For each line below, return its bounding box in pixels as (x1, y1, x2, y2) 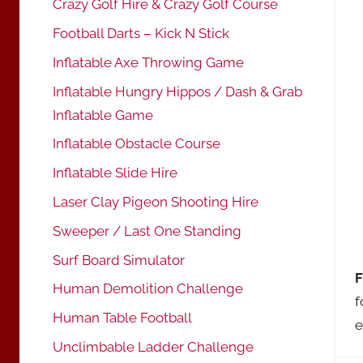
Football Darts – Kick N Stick (53, 25, 229, 42)
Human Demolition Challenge (53, 280, 243, 297)
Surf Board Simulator (53, 251, 185, 268)
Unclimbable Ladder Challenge (53, 338, 254, 355)
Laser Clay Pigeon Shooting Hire (53, 193, 258, 210)
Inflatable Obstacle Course (53, 135, 220, 152)
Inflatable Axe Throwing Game (53, 53, 244, 70)
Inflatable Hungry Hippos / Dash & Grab (53, 83, 302, 100)
